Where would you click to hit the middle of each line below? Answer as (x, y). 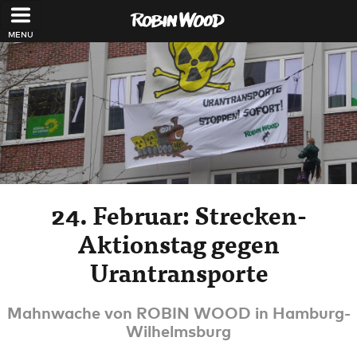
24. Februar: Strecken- (178, 215)
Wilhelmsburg (178, 331)
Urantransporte (178, 272)
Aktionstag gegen (178, 243)
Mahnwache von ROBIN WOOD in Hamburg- (178, 312)
